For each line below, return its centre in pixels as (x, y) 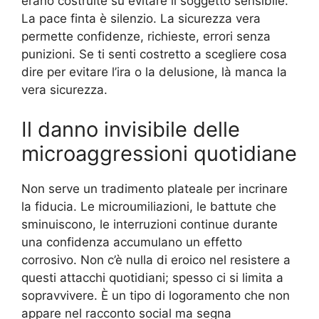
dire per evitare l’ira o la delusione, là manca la (154, 72)
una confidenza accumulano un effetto (132, 242)
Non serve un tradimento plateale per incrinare (155, 188)
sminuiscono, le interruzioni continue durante (150, 224)
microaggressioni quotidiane (159, 153)
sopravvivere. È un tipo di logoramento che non (156, 295)
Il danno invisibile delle (131, 129)
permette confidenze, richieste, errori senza (146, 37)
